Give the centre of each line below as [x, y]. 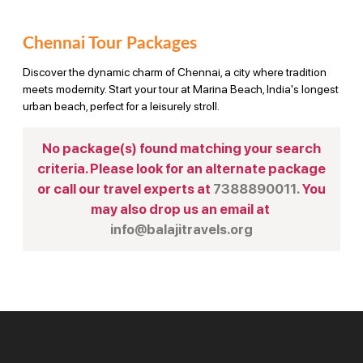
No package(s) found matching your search [181, 148]
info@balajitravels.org [181, 229]
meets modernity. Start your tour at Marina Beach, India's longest [181, 89]
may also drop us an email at [181, 209]
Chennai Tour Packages [110, 44]
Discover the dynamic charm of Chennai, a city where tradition [175, 72]
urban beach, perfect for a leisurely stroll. [121, 106]
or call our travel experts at [125, 188]
